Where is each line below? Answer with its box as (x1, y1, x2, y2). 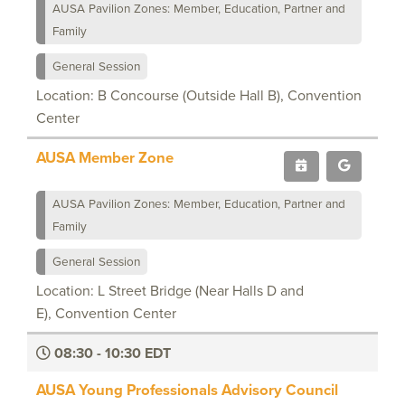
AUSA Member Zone (36, 146, 174, 168)
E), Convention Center (36, 302, 176, 324)
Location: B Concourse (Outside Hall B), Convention (36, 84, 362, 106)
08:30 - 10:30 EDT (51, 342, 171, 363)
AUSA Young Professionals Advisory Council (36, 378, 338, 400)
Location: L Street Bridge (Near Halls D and (36, 279, 304, 301)
